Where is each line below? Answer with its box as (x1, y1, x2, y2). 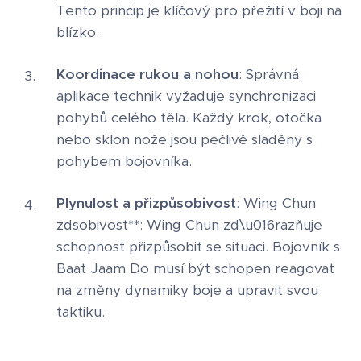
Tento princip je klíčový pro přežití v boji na (56, 2, 342, 20)
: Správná (239, 65, 299, 84)
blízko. (56, 23, 99, 42)
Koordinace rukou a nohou (56, 65, 239, 84)
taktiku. (56, 303, 105, 322)
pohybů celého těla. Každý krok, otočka (56, 109, 322, 127)
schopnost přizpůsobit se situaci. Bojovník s (56, 238, 340, 256)
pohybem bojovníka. (56, 152, 192, 171)
